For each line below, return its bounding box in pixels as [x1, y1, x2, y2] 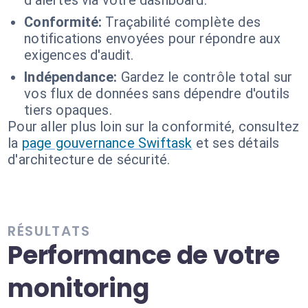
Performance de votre [8, 238, 280, 273]
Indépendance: [24, 69, 118, 85]
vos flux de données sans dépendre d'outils [24, 85, 290, 102]
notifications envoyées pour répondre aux [24, 30, 280, 47]
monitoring [8, 271, 149, 306]
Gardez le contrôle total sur [120, 69, 293, 85]
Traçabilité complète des [105, 14, 261, 30]
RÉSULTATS [8, 221, 91, 241]
